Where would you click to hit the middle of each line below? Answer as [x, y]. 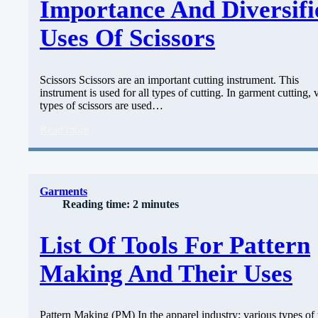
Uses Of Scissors [127, 38]
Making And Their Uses [166, 273]
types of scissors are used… [102, 105]
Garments [64, 191]
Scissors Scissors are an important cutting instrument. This [169, 79]
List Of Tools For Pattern [175, 245]
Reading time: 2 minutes [121, 204]
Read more [64, 129]
